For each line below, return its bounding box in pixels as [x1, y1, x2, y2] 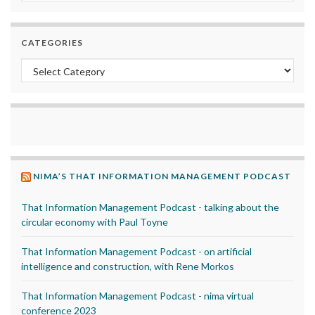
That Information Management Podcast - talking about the [21, 201, 279, 214]
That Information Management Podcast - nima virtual [21, 290, 254, 302]
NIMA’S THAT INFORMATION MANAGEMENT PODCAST [33, 171, 291, 182]
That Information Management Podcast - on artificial [21, 245, 252, 258]
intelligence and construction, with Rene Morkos [21, 260, 234, 273]
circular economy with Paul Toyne [21, 216, 168, 229]
